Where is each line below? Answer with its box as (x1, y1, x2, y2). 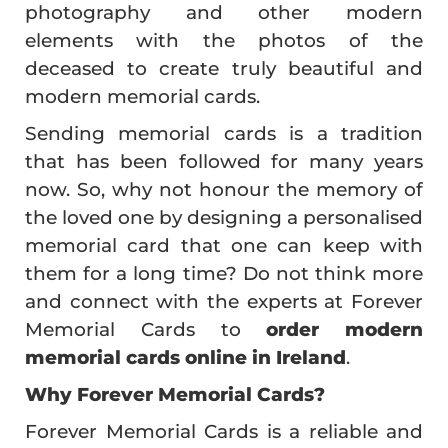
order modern (266, 317, 423, 341)
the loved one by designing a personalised (25, 205, 423, 229)
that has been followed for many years (25, 149, 423, 173)
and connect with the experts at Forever (25, 289, 423, 313)
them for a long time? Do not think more (25, 261, 423, 285)
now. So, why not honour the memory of (25, 177, 423, 201)
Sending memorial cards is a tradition (25, 121, 423, 145)
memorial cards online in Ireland (25, 345, 346, 369)
